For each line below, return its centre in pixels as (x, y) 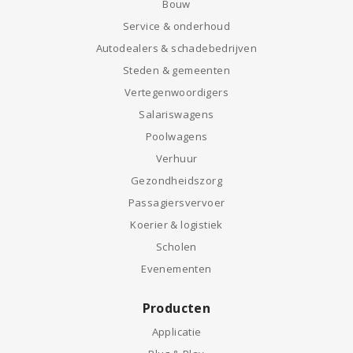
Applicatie (176, 332)
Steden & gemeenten (176, 70)
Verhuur (176, 158)
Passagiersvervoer (176, 203)
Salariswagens (176, 114)
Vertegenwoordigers (176, 92)
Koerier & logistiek (176, 225)
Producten (176, 308)
